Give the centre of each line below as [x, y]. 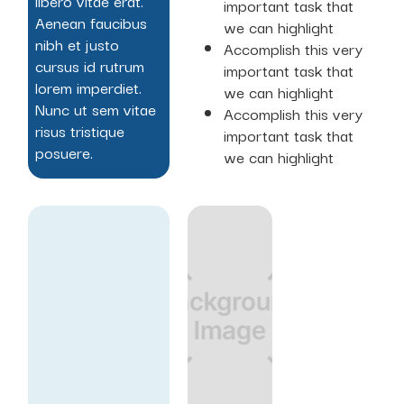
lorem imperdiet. [89, 87]
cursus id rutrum [90, 65]
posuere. [64, 151]
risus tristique [80, 130]
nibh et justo [78, 43]
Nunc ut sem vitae [96, 108]
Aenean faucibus [92, 22]
